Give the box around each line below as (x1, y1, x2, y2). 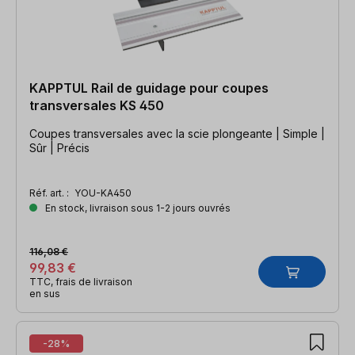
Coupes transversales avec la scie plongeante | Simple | (29, 126, 325, 140)
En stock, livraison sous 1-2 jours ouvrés (43, 201, 231, 214)
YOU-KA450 (74, 186, 132, 199)
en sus (29, 287, 60, 300)
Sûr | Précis (29, 140, 90, 155)
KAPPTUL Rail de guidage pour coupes (29, 79, 269, 96)
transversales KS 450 (29, 97, 164, 113)
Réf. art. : (29, 186, 71, 199)
